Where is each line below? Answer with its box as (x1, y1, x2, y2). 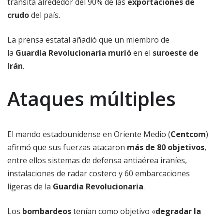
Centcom (170, 129, 206, 140)
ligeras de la (7, 181, 53, 192)
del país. (29, 10, 60, 21)
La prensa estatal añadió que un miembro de (7, 34, 170, 46)
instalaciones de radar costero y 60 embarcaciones (7, 168, 190, 179)
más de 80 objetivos (127, 142, 204, 153)
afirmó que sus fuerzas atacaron (7, 142, 127, 153)
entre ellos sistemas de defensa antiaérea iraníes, (7, 155, 187, 166)
